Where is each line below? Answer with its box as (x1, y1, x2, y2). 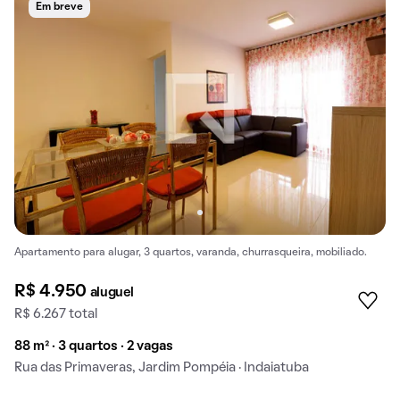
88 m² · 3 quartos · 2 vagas (14, 339, 173, 353)
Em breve (36, 2, 83, 12)
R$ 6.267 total (14, 307, 97, 321)
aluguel (89, 286, 134, 299)
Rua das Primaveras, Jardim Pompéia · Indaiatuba (14, 361, 309, 374)
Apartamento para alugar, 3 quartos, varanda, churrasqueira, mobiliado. (14, 248, 367, 258)
